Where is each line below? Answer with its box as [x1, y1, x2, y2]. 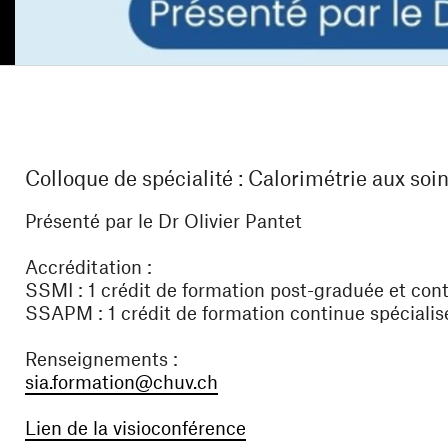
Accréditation [25, 255, 142, 279]
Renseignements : [25, 347, 178, 371]
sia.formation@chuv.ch [25, 370, 218, 394]
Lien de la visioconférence [25, 416, 246, 440]
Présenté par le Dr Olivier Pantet [25, 209, 302, 233]
